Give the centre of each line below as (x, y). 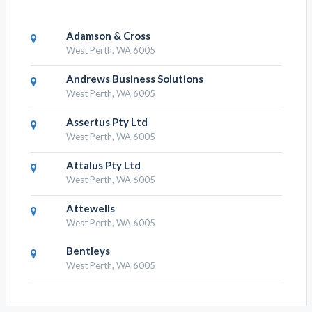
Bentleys (88, 251)
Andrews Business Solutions (134, 79)
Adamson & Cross (108, 36)
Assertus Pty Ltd (107, 122)
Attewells (90, 208)
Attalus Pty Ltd (103, 165)
